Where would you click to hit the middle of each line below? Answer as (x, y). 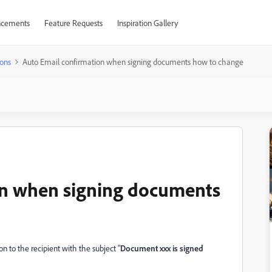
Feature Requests (73, 23)
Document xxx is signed (162, 248)
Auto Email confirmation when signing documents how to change (133, 62)
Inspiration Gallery (147, 23)
